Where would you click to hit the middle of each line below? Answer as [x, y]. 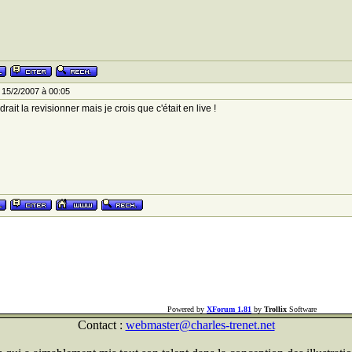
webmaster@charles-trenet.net [200, 325]
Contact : [101, 325]
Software [302, 309]
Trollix [275, 309]
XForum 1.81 [229, 309]
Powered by [187, 309]
